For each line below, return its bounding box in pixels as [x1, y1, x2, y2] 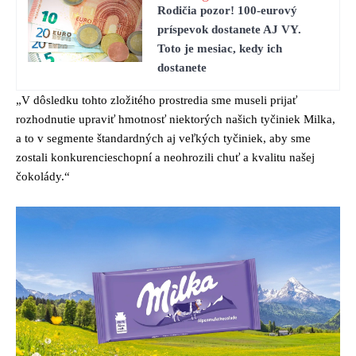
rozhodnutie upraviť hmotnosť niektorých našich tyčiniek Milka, [16, 112, 335, 126]
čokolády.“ [16, 169, 70, 183]
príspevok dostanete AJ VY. [157, 23, 301, 37]
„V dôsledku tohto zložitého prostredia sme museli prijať [16, 93, 297, 106]
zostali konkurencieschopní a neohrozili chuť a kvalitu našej [16, 150, 315, 164]
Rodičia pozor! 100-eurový [157, 4, 297, 17]
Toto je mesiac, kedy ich [157, 42, 282, 56]
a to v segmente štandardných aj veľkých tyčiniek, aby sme [16, 131, 311, 145]
